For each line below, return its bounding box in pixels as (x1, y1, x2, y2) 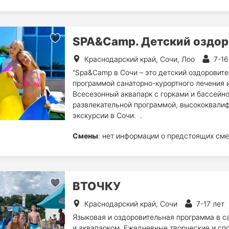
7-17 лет (196, 199, 224, 208)
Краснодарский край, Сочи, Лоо (84, 55, 195, 63)
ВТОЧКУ (72, 179, 121, 193)
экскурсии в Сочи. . (72, 111, 142, 120)
